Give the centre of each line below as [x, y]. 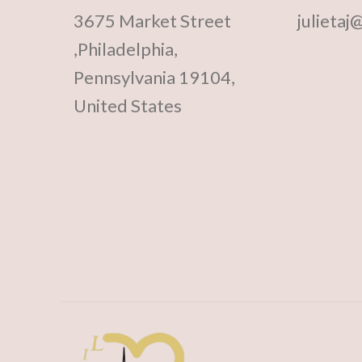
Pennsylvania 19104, [154, 77]
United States [128, 105]
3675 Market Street [152, 20]
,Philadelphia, [126, 48]
